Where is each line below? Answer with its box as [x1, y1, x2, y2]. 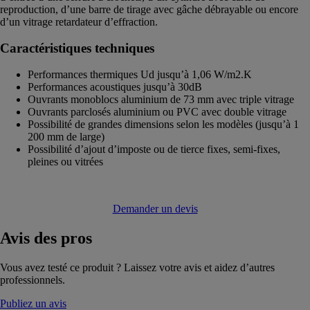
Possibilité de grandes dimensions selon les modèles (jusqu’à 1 [28, 118, 299, 130]
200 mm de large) [28, 130, 104, 143]
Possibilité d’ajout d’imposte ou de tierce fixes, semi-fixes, [28, 143, 280, 155]
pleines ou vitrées [28, 155, 103, 167]
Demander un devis [112, 202, 198, 215]
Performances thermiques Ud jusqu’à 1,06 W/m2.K [28, 68, 252, 80]
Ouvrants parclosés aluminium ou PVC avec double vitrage [28, 105, 286, 118]
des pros [30, 228, 92, 247]
